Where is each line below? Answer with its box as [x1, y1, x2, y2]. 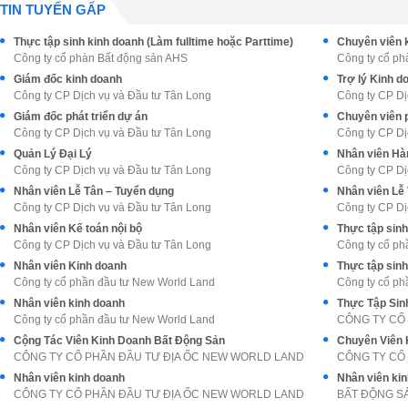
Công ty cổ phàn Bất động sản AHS [14, 51, 188, 65]
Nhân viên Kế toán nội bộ [14, 221, 142, 235]
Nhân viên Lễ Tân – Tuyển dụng [14, 184, 174, 198]
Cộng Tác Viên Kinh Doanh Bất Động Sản [14, 333, 225, 347]
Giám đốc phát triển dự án [14, 109, 148, 123]
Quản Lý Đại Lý [14, 147, 92, 160]
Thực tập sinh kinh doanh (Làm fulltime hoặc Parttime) [14, 35, 293, 48]
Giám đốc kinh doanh [14, 72, 122, 86]
